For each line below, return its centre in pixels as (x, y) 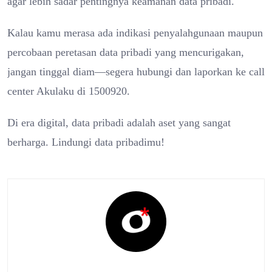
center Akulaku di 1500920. (69, 91)
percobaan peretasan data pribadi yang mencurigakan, (126, 52)
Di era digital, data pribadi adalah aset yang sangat (119, 122)
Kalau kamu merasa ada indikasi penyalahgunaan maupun (135, 32)
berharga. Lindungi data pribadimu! (86, 142)
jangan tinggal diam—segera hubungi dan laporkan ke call (136, 71)
